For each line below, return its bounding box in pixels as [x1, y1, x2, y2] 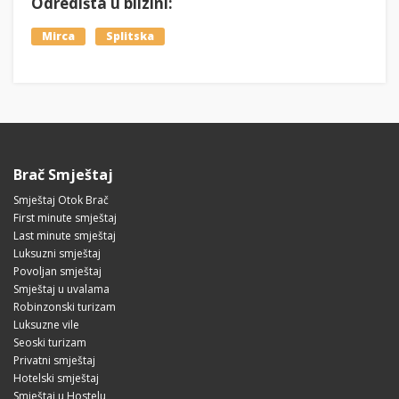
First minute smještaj [13, 210, 117, 226]
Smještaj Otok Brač [13, 192, 109, 208]
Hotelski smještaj [13, 370, 99, 387]
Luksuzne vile [13, 317, 79, 333]
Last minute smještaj [13, 228, 116, 244]
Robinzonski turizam [13, 299, 116, 315]
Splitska [106, 28, 154, 45]
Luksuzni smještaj [13, 246, 101, 262]
